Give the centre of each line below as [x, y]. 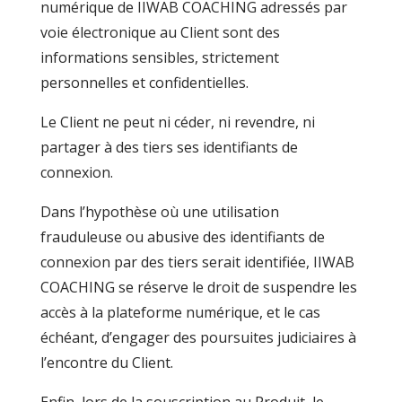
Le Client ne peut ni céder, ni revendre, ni [177, 122]
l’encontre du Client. [106, 363]
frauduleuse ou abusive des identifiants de [182, 237]
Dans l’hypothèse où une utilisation [159, 212]
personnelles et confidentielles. [144, 83]
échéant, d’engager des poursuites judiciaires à [198, 337]
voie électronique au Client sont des [160, 32]
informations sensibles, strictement [159, 57]
